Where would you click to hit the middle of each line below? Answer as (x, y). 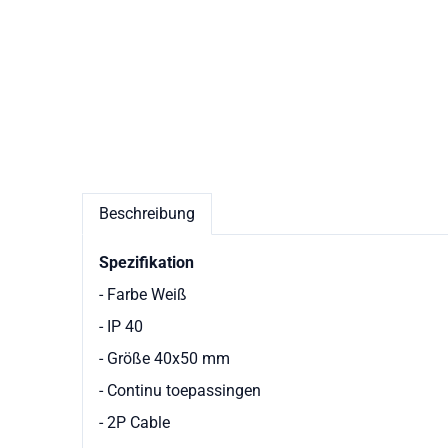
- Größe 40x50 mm (168, 358)
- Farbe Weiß (143, 294)
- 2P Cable (134, 422)
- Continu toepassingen (180, 390)
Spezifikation (146, 262)
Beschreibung (147, 213)
